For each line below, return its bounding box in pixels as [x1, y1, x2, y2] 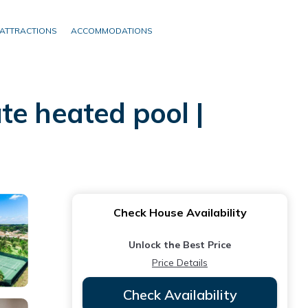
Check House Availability [113, 206, 247, 219]
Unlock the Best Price [129, 239, 231, 251]
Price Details [152, 256, 208, 269]
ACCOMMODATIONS [71, 25, 153, 36]
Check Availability [122, 286, 237, 303]
